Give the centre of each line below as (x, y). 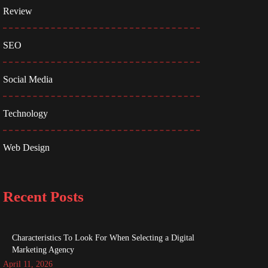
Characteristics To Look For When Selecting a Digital (103, 238)
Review (17, 11)
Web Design (26, 147)
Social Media (28, 79)
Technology (25, 113)
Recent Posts (43, 197)
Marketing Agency (43, 250)
